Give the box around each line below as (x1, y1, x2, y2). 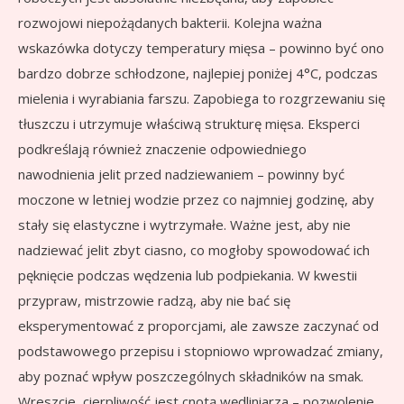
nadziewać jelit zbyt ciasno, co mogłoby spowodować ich (18, 241, 370, 260)
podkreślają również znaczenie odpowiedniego (18, 140, 307, 159)
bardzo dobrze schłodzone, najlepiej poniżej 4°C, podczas (18, 64, 378, 83)
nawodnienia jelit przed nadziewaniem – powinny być (18, 165, 344, 184)
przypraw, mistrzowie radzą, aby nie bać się (18, 291, 290, 310)
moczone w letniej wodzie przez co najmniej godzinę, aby (18, 190, 374, 209)
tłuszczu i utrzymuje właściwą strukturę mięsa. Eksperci (18, 115, 360, 133)
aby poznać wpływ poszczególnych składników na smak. (18, 367, 363, 386)
